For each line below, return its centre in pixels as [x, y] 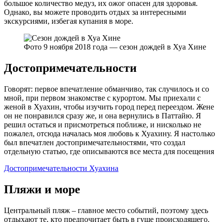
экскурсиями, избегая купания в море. [69, 21]
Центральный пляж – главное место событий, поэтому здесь [106, 211]
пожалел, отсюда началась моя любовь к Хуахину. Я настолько [110, 134]
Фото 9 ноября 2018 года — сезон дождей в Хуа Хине [115, 47]
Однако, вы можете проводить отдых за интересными [95, 12]
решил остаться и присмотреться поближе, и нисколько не [103, 125]
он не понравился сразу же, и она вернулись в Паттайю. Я [103, 116]
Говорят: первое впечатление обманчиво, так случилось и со [107, 89]
